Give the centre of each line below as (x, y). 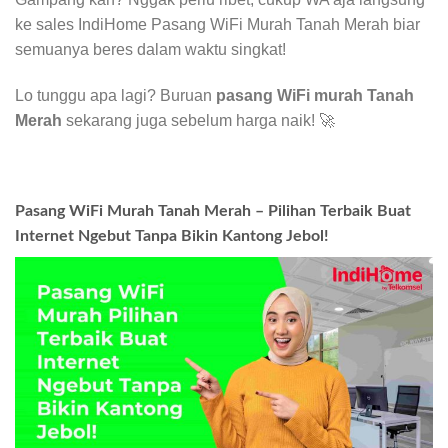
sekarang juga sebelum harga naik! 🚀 (198, 120)
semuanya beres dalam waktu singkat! (150, 49)
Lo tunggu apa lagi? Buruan (115, 95)
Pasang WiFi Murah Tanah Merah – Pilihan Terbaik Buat (213, 211)
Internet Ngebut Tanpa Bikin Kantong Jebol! (172, 236)
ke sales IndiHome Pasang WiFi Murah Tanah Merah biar (217, 24)
